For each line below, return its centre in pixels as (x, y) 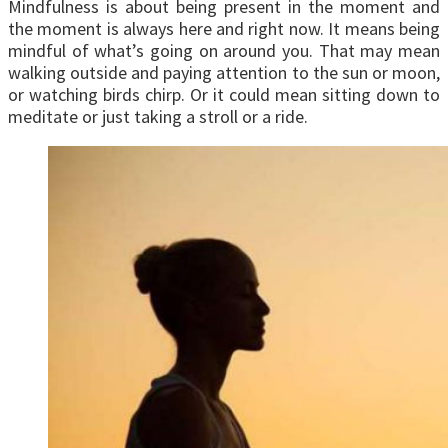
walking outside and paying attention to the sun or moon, (224, 73)
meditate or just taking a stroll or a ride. (158, 117)
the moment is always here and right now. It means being (224, 29)
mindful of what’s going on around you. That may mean (224, 51)
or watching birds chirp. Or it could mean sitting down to (224, 95)
